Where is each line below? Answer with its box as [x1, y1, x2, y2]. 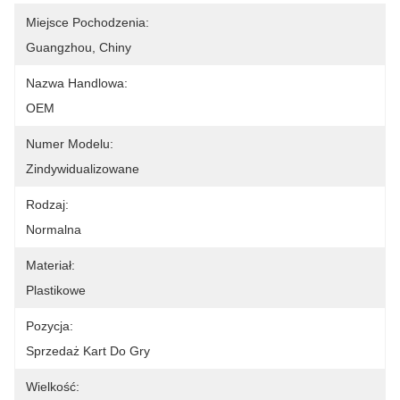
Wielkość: [26, 379, 79, 394]
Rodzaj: [26, 197, 69, 212]
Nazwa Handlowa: [26, 76, 128, 90]
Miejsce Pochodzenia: [26, 15, 149, 29]
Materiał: [26, 258, 75, 272]
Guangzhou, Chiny [26, 40, 131, 54]
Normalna [26, 222, 81, 237]
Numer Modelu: [26, 137, 113, 151]
